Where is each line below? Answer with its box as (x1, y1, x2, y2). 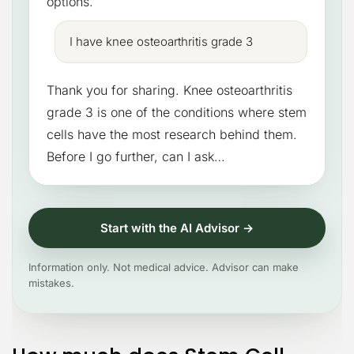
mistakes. (28, 277, 74, 290)
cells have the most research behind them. (47, 126, 297, 143)
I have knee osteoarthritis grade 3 (70, 34, 253, 50)
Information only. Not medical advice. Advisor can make (28, 261, 299, 274)
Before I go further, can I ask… (47, 149, 225, 165)
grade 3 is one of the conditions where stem (47, 104, 307, 121)
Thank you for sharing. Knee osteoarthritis (47, 82, 292, 99)
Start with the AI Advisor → (100, 220, 254, 236)
